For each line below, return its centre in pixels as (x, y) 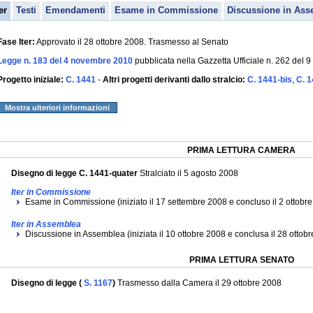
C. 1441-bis (270, 80)
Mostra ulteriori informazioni (57, 108)
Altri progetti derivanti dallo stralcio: (175, 80)
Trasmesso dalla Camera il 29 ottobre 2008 (199, 283)
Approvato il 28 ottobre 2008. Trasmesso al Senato (132, 42)
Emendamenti (75, 10)
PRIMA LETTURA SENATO (241, 260)
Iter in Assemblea (46, 224)
